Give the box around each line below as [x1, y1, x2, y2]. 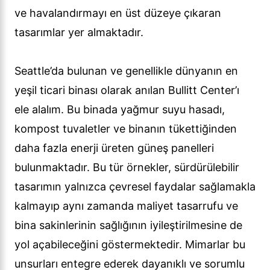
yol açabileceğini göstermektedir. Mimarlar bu [14, 238, 245, 251]
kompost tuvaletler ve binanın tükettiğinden [14, 122, 237, 136]
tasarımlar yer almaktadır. [14, 26, 143, 39]
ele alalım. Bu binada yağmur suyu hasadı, [14, 103, 225, 116]
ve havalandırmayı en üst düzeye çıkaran [14, 7, 221, 20]
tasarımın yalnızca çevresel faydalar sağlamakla [14, 180, 256, 193]
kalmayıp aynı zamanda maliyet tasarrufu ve [14, 199, 238, 213]
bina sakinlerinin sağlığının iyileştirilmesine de [14, 219, 242, 232]
